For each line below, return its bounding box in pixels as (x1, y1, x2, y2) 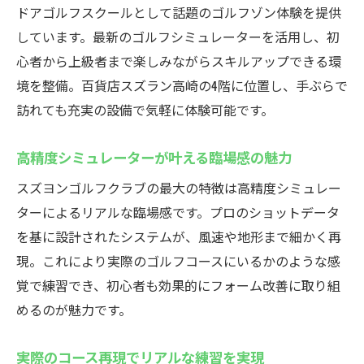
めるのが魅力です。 (16, 300, 132, 319)
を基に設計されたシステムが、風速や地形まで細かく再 (16, 227, 341, 246)
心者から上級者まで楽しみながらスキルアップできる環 (16, 51, 341, 71)
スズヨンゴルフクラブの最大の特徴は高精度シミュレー (16, 178, 341, 197)
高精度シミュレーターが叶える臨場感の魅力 (16, 146, 292, 167)
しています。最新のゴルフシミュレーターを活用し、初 (16, 27, 340, 46)
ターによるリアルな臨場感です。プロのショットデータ (16, 202, 340, 222)
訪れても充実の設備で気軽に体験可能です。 (16, 100, 274, 119)
